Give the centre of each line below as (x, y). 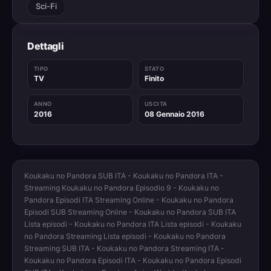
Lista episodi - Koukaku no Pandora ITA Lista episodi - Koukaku (133, 224)
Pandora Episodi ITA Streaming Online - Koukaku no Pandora (129, 200)
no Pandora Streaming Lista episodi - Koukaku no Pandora (125, 236)
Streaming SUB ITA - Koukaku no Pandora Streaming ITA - (125, 248)
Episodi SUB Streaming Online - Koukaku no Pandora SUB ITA (130, 212)
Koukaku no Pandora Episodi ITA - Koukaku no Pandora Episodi (133, 260)
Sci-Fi (47, 6)
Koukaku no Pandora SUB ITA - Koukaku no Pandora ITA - (124, 175)
